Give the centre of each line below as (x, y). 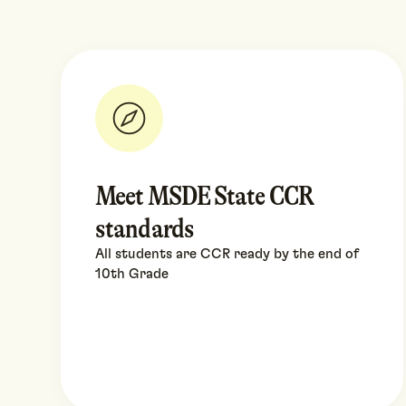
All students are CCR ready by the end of (227, 255)
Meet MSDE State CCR (204, 196)
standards (145, 229)
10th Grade (132, 275)
